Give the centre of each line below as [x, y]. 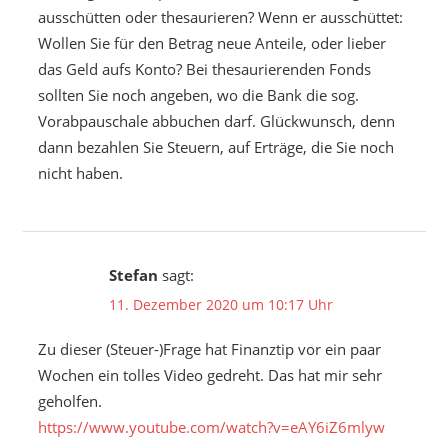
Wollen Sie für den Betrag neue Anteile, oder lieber [211, 43]
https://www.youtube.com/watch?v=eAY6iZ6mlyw [211, 427]
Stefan [133, 275]
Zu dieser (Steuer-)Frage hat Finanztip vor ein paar [209, 349]
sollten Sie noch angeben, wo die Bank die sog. [198, 95]
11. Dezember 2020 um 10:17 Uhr [220, 304]
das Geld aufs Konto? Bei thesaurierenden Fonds [204, 69]
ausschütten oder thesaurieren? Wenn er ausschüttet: [220, 17]
